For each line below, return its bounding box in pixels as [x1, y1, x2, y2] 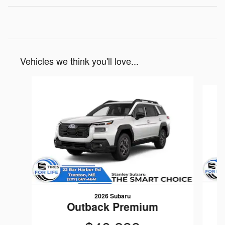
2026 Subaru [94, 191, 131, 200]
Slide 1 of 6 [8, 76, 48, 88]
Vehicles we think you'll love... [20, 54, 139, 68]
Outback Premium [66, 198, 158, 214]
